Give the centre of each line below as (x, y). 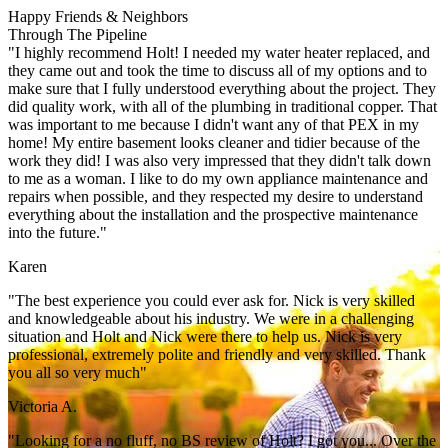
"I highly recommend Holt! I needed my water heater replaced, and (219, 52)
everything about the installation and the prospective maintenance (213, 214)
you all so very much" (77, 372)
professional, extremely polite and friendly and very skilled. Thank (217, 354)
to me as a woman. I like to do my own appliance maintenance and (218, 178)
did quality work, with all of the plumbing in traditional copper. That (222, 106)
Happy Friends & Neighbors (98, 16)
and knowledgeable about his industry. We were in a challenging (211, 318)
